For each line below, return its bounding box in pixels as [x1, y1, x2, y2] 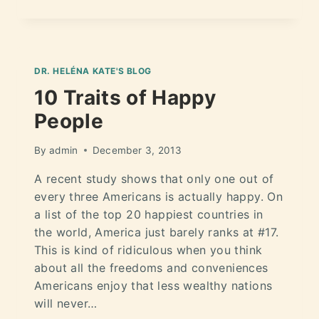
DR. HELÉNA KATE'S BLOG [34, 66, 152, 77]
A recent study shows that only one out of [34, 171, 274, 186]
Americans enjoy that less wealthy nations [34, 278, 273, 293]
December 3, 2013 [92, 144, 182, 156]
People [34, 108, 104, 133]
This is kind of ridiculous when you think [34, 242, 263, 257]
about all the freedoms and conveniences [34, 260, 268, 275]
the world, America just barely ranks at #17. [34, 224, 279, 239]
